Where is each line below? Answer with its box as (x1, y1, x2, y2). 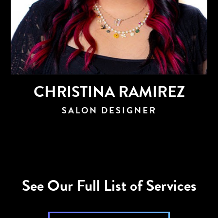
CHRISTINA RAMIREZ (33, 80, 185, 104)
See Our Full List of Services (21, 174, 197, 198)
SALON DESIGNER (61, 104, 157, 117)
